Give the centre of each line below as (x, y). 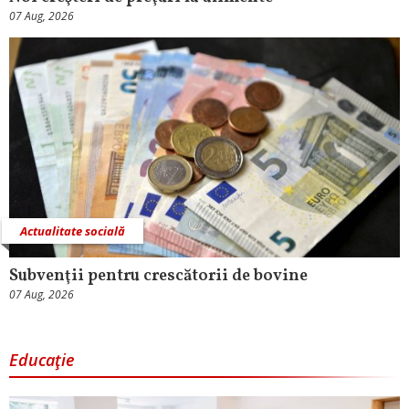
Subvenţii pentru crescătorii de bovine (158, 276)
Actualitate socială (73, 231)
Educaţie (42, 359)
